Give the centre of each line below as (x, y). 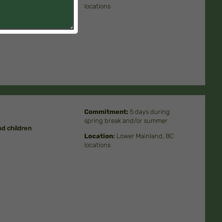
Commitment (106, 112)
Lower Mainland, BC (145, 136)
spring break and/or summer (126, 121)
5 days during (149, 112)
